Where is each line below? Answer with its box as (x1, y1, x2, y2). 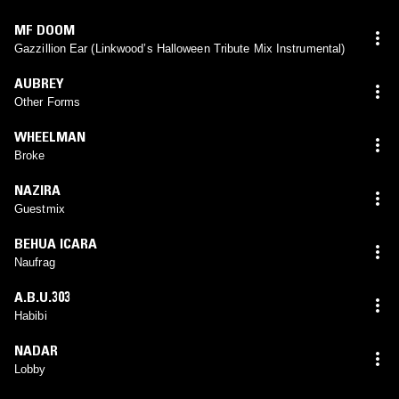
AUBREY (14, 73, 64, 92)
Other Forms (14, 94, 81, 109)
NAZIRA (14, 180, 61, 199)
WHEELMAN (14, 126, 85, 145)
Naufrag (14, 255, 55, 269)
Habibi (14, 308, 47, 322)
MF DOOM (14, 20, 75, 38)
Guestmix (14, 201, 65, 216)
